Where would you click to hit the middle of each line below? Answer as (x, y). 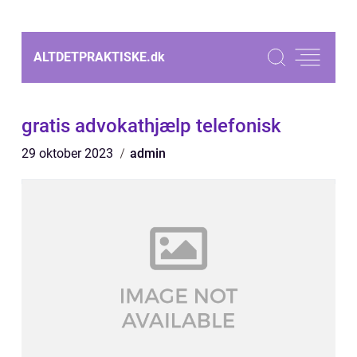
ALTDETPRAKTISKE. (92, 57)
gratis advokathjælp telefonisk (151, 126)
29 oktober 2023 (69, 153)
